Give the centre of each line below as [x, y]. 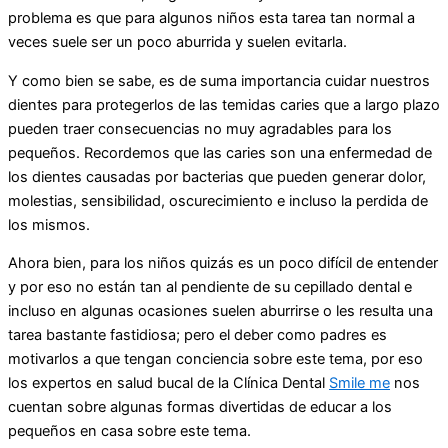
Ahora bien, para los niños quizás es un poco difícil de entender [223, 263]
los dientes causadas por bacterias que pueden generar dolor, [217, 176]
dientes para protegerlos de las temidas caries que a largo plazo [224, 104]
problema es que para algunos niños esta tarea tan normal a [211, 18]
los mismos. [49, 224]
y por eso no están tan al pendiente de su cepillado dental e [210, 287]
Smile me [359, 383]
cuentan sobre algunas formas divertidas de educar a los [200, 407]
